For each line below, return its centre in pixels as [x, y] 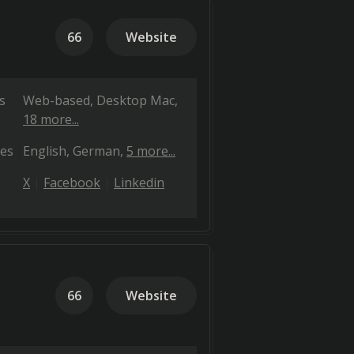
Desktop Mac [136, 100]
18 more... [51, 119]
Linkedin [139, 183]
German [96, 151]
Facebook [72, 183]
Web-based [56, 100]
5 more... [151, 151]
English [45, 151]
